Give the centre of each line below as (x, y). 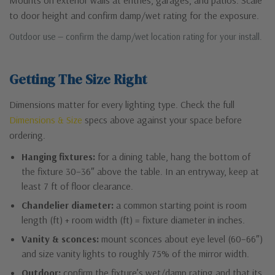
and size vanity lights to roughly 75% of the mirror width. (135, 253)
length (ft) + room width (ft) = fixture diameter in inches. (133, 219)
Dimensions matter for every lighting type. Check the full (122, 104)
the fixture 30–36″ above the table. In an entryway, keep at (140, 171)
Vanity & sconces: (60, 238)
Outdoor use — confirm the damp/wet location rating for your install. (136, 36)
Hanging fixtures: (58, 156)
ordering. (27, 135)
